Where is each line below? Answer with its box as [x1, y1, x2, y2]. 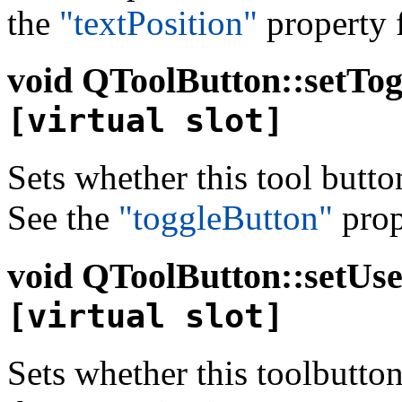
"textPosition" [59, 3, 258, 42]
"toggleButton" [118, 198, 333, 238]
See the [7, 198, 118, 238]
